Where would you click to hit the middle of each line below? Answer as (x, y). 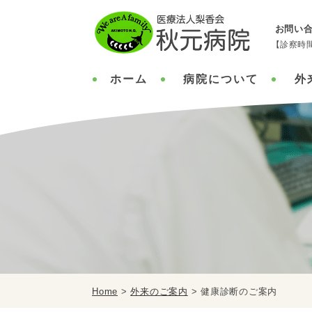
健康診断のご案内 (239, 291)
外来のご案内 (159, 291)
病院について (221, 79)
